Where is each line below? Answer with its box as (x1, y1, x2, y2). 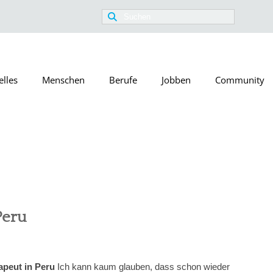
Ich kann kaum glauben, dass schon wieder (55, 261, 230, 272)
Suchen (101, 11, 133, 21)
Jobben (161, 74, 191, 86)
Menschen (42, 74, 85, 86)
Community (215, 74, 264, 86)
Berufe (109, 74, 137, 86)
